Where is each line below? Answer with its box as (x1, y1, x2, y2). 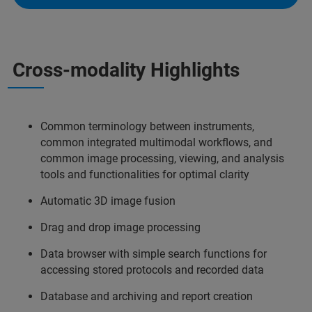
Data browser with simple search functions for (40, 247, 267, 261)
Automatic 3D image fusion (40, 194, 175, 208)
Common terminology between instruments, (40, 120, 254, 134)
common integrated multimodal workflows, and (40, 136, 272, 150)
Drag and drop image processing (40, 221, 201, 235)
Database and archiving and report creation (40, 290, 253, 304)
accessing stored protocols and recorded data (40, 263, 264, 277)
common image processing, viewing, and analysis (40, 152, 284, 166)
